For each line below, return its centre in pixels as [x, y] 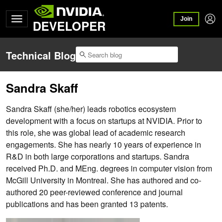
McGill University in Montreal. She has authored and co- [104, 180]
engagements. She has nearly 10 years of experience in [104, 145]
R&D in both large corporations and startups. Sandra [98, 157]
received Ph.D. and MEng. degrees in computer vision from [109, 168]
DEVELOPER [69, 26]
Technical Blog [41, 55]
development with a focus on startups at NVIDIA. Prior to [104, 121]
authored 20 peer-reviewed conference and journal [94, 192]
